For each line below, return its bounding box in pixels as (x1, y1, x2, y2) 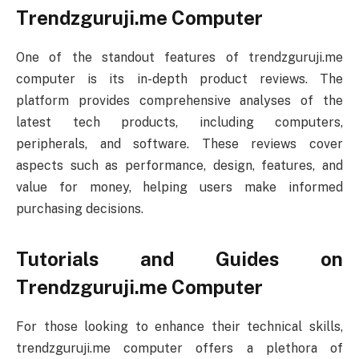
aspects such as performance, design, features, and (16, 158, 343, 174)
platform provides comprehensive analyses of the (16, 93, 343, 109)
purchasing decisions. (16, 201, 143, 217)
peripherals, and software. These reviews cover (16, 136, 343, 152)
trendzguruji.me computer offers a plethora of (16, 341, 343, 357)
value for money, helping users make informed (16, 179, 343, 196)
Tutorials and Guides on (16, 248, 343, 271)
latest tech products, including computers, (16, 115, 343, 131)
